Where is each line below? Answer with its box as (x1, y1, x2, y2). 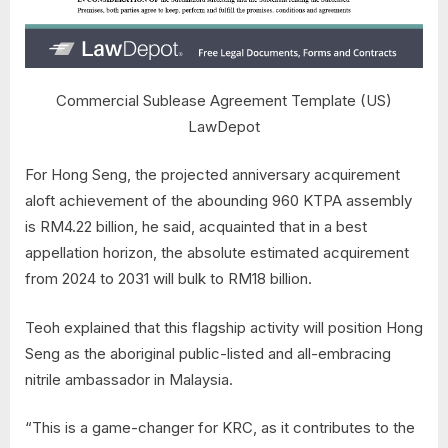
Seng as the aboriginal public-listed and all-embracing (25, 343, 391, 363)
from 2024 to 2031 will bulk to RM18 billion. (25, 269, 312, 289)
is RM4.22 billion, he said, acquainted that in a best (25, 217, 367, 237)
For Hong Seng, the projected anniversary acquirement (25, 165, 400, 185)
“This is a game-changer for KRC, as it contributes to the (25, 418, 415, 438)
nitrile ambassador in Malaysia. (25, 369, 233, 389)
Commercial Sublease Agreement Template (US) (56, 90, 392, 110)
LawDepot (188, 116, 260, 136)
